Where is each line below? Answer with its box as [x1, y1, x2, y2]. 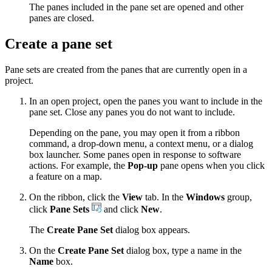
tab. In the [143, 191, 186, 202]
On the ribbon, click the [29, 191, 122, 202]
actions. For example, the [29, 160, 127, 171]
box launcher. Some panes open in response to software [29, 149, 241, 160]
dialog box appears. [113, 224, 190, 235]
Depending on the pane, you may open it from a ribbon [29, 127, 240, 138]
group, [225, 191, 252, 202]
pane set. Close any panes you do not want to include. [29, 106, 235, 117]
